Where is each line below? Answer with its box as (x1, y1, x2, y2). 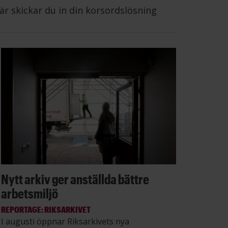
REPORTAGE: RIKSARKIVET (1, 204, 91, 214)
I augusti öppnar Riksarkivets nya (1, 215, 129, 227)
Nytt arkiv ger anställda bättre (1, 170, 149, 187)
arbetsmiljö (1, 185, 58, 201)
